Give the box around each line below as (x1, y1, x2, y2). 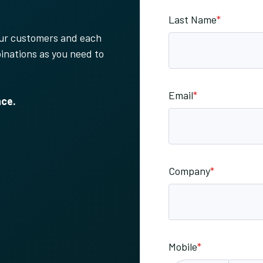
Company (168, 164, 210, 177)
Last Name (168, 13, 217, 26)
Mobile (168, 240, 197, 253)
